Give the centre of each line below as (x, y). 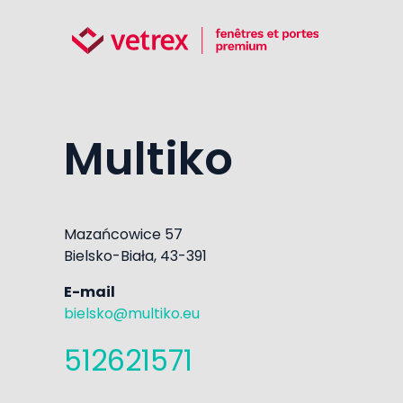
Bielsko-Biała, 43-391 (135, 255)
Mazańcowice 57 (123, 234)
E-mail (90, 291)
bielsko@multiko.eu (132, 313)
